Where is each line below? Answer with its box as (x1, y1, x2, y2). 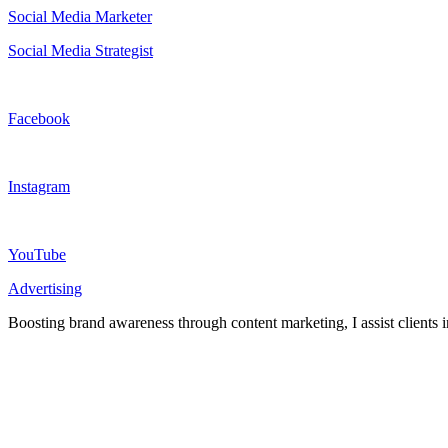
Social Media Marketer (8, 7, 152, 25)
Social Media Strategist (8, 41, 153, 59)
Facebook (8, 109, 70, 127)
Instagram (8, 177, 70, 195)
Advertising (8, 279, 82, 297)
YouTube (8, 245, 66, 263)
